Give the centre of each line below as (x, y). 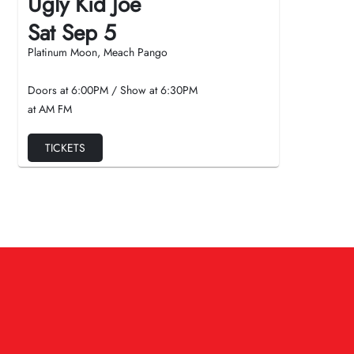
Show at (140, 90)
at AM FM (50, 109)
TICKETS (65, 148)
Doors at (49, 90)
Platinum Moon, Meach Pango (98, 52)
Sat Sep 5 (72, 33)
